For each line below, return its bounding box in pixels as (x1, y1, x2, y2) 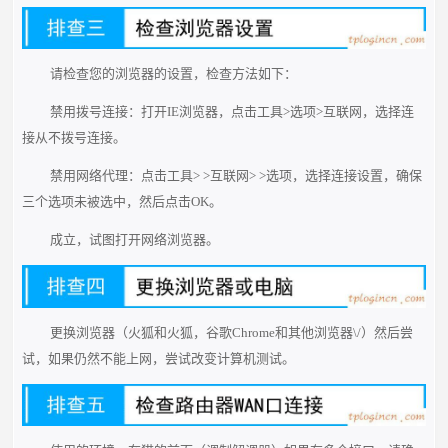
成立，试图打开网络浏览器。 (49, 232, 219, 248)
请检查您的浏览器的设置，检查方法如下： (49, 66, 297, 82)
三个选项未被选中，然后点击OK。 (22, 194, 223, 210)
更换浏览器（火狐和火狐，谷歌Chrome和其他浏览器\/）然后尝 (49, 324, 413, 340)
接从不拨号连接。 (22, 130, 127, 146)
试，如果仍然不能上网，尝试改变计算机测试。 (22, 350, 296, 366)
